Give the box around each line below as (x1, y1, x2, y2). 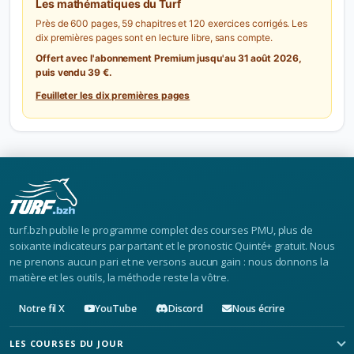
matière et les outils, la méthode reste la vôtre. (9, 270, 229, 284)
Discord (168, 302, 204, 315)
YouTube (95, 302, 137, 315)
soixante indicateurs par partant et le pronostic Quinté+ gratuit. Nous (9, 239, 335, 253)
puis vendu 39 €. (36, 66, 112, 78)
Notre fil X (19, 302, 66, 315)
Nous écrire (232, 302, 284, 315)
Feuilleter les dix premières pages (36, 89, 190, 101)
